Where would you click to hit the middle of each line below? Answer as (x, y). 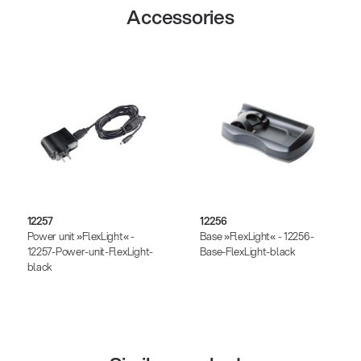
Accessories (180, 17)
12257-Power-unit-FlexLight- (90, 252)
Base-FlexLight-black (248, 252)
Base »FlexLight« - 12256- (257, 237)
